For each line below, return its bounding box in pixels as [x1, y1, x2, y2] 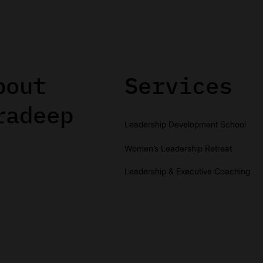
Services [124, 70, 232, 101]
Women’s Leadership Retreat [124, 143, 232, 153]
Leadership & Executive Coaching [124, 166, 251, 176]
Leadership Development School [124, 119, 247, 130]
